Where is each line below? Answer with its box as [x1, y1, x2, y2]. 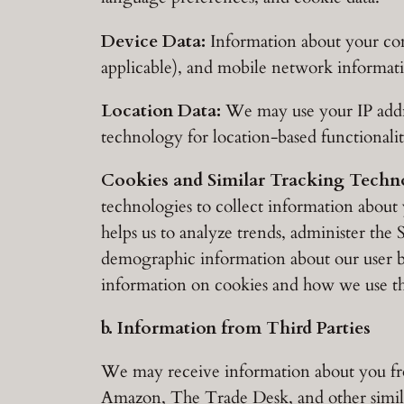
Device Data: [101, 29, 206, 53]
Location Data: [101, 98, 221, 123]
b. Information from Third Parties [101, 317, 371, 341]
